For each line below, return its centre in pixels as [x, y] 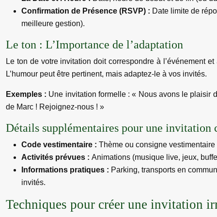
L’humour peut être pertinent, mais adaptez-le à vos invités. [106, 74]
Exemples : [27, 94]
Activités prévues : [56, 157]
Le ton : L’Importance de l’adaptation [94, 45]
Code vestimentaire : [60, 145]
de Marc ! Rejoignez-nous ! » [55, 107]
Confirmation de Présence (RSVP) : [87, 11]
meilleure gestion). [53, 23]
